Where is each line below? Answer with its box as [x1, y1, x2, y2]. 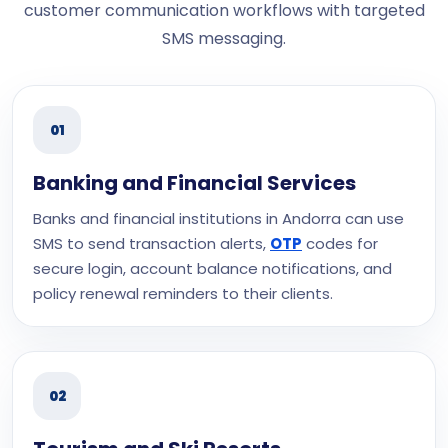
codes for [302, 233, 378, 254]
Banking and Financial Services [33, 169, 356, 197]
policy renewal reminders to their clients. [33, 283, 333, 304]
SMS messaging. [162, 27, 286, 50]
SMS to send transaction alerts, [33, 233, 270, 254]
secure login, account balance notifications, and [33, 258, 392, 279]
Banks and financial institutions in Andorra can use [33, 208, 404, 229]
